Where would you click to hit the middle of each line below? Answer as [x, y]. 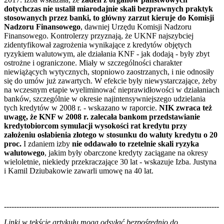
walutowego [24, 152]
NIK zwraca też [185, 107]
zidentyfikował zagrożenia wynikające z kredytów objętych [98, 44]
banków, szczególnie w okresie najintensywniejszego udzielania [105, 98]
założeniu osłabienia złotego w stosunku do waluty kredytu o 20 [111, 134]
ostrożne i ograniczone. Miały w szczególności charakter [93, 62]
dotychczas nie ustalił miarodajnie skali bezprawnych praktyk [108, 8]
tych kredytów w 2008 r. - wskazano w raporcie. [81, 107]
